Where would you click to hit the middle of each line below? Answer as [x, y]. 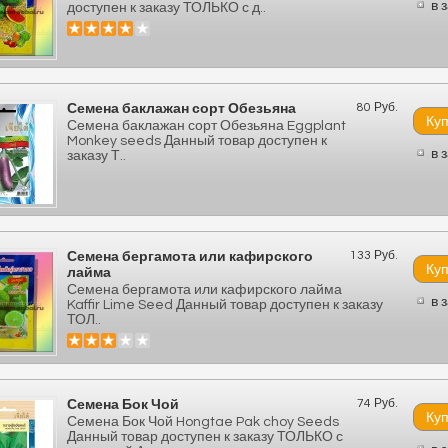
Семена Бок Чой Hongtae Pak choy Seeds [203, 422]
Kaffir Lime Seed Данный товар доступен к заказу [225, 305]
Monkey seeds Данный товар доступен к [197, 141]
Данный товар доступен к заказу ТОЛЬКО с [205, 437]
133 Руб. [374, 255]
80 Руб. [377, 107]
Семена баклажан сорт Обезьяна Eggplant [206, 126]
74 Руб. [377, 403]
